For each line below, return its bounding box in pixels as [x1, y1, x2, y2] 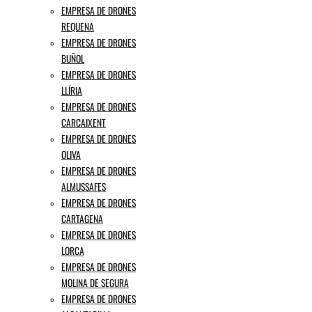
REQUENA [61, 19, 94, 33]
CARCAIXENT [61, 115, 106, 130]
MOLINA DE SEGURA [61, 275, 129, 290]
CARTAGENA [61, 211, 103, 226]
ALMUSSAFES [61, 179, 106, 194]
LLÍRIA [61, 83, 82, 97]
